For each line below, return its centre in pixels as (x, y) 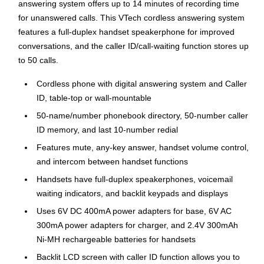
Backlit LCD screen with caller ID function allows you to (138, 257)
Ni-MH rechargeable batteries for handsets (116, 240)
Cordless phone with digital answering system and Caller (142, 84)
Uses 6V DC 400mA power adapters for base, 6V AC (134, 211)
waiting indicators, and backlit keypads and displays (132, 194)
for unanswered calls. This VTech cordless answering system (131, 18)
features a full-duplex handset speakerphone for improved (126, 32)
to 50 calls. (38, 60)
